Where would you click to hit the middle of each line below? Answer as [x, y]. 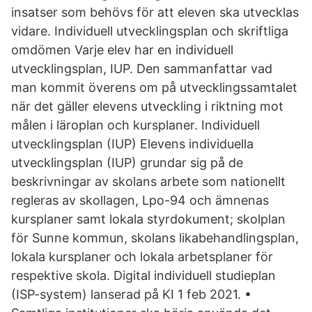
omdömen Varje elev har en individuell [122, 50]
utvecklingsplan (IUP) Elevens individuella [132, 144]
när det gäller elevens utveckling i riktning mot [147, 106]
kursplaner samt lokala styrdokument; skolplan [148, 219]
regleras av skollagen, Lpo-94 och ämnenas [140, 200]
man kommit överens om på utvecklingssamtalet [154, 87]
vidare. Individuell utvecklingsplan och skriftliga [150, 31]
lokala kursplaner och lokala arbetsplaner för [142, 257]
